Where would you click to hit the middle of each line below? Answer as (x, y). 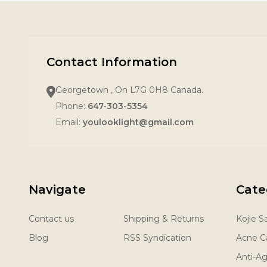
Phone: (72, 106)
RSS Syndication (157, 238)
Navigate (57, 190)
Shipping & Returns (164, 219)
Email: (69, 122)
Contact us (51, 219)
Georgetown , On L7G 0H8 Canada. (129, 90)
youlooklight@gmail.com (138, 122)
